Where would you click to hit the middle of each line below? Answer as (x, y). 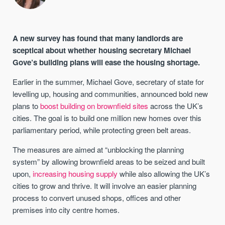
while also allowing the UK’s (164, 174)
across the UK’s (176, 105)
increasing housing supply (75, 174)
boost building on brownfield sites (94, 105)
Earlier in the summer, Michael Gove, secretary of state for (108, 81)
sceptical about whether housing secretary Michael (102, 50)
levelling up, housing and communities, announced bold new (110, 93)
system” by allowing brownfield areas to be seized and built (109, 162)
